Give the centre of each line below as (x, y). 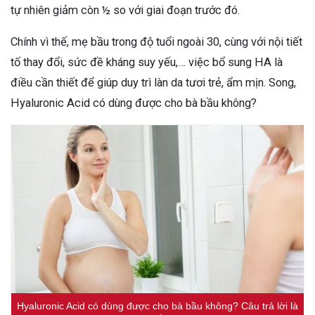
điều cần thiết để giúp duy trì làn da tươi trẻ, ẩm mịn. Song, (153, 82)
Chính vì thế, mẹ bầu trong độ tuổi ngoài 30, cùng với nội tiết (156, 41)
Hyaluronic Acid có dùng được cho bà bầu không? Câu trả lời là (157, 306)
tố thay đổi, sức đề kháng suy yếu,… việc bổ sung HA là (147, 62)
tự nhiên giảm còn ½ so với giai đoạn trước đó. (127, 10)
